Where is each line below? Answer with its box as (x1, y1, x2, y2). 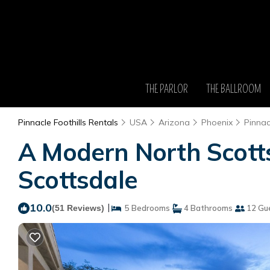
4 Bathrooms (182, 203, 233, 213)
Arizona (159, 117, 190, 128)
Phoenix (201, 117, 233, 128)
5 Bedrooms (121, 203, 170, 213)
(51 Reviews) (52, 203, 104, 213)
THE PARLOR (145, 82, 188, 96)
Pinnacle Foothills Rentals (18, 117, 121, 128)
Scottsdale (18, 165, 137, 195)
